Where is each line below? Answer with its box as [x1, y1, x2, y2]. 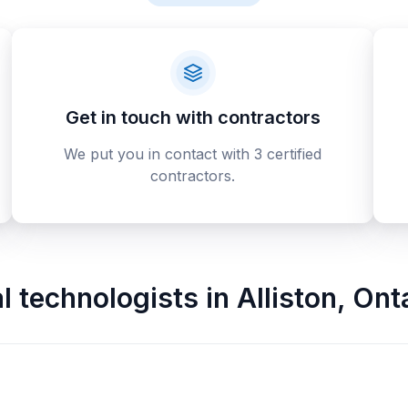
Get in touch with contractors [65, 107, 321, 128]
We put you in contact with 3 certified [64, 145, 322, 163]
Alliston [236, 281, 337, 314]
